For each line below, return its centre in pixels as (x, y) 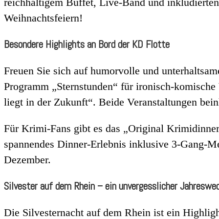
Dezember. (27, 159)
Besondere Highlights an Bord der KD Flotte (87, 44)
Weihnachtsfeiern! (43, 18)
